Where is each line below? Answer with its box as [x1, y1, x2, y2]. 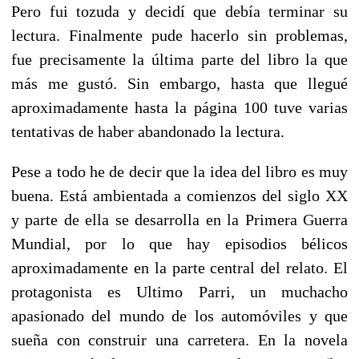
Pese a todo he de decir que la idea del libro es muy [11, 162, 348, 180]
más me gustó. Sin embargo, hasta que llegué [11, 74, 348, 92]
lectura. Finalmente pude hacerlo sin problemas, [11, 26, 348, 44]
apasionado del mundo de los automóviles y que [11, 306, 348, 325]
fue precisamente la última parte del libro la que [11, 50, 348, 68]
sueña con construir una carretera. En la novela [11, 330, 348, 349]
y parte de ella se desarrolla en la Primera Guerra [11, 210, 348, 228]
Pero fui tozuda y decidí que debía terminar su [11, 2, 348, 20]
